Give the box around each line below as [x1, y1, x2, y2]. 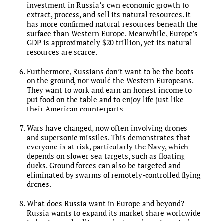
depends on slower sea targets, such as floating [26, 151, 185, 161]
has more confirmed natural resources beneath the [26, 19, 198, 29]
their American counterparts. [26, 104, 125, 114]
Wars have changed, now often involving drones [26, 123, 187, 133]
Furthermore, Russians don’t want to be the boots [26, 67, 194, 76]
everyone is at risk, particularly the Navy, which [26, 142, 188, 152]
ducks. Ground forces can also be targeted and [26, 161, 181, 171]
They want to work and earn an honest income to [26, 85, 192, 95]
